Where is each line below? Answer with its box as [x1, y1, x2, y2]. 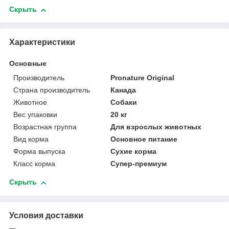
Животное [13, 98, 47, 107]
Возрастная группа [13, 123, 77, 131]
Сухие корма [110, 147, 157, 156]
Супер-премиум [110, 159, 167, 168]
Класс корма [13, 159, 55, 168]
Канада [110, 86, 136, 95]
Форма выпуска [13, 147, 65, 156]
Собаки [110, 98, 138, 107]
